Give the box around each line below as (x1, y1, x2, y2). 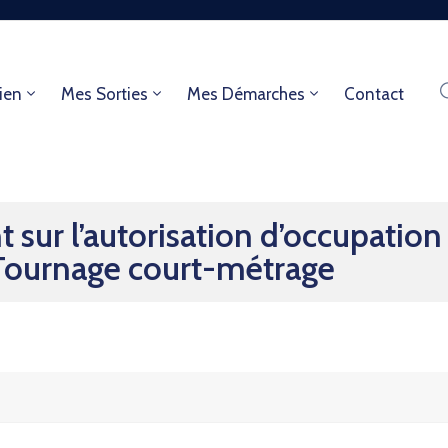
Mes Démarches (186, 84, 305, 104)
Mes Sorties (60, 84, 148, 104)
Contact (343, 84, 404, 104)
